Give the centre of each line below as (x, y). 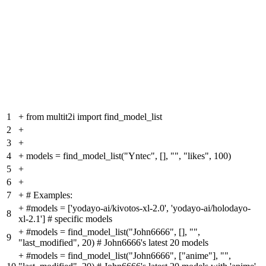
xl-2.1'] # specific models (65, 219)
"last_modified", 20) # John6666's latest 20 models (113, 243)
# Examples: (49, 195)
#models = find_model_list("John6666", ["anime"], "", (129, 256)
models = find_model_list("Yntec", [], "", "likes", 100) (129, 156)
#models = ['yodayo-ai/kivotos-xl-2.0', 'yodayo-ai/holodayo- (138, 208)
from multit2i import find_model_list (94, 117)
